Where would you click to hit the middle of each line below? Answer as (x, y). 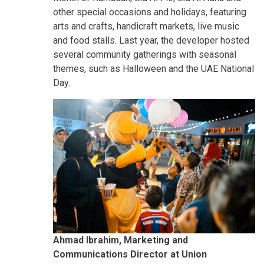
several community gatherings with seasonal (145, 54)
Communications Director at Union (130, 255)
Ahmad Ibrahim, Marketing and (121, 240)
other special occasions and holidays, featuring (150, 12)
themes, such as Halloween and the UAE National (154, 68)
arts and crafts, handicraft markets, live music (146, 26)
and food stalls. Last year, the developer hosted (151, 40)
